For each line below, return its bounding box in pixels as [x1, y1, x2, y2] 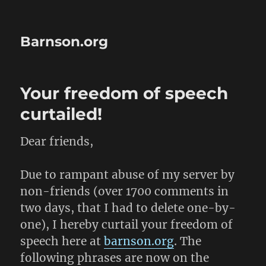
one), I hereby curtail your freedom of [20, 217, 233, 232]
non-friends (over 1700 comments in [20, 184, 229, 198]
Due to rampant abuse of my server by [20, 167, 235, 182]
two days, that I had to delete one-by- [20, 201, 236, 215]
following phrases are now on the [20, 251, 210, 265]
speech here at [20, 234, 104, 248]
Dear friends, [20, 134, 94, 148]
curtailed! [20, 104, 103, 124]
